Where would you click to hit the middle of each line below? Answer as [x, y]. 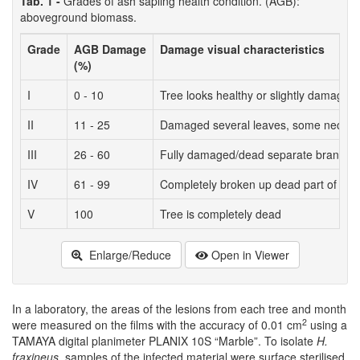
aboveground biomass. [78, 17]
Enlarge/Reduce [128, 255]
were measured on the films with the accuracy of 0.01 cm [157, 325]
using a [327, 325]
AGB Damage [110, 49]
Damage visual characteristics [242, 49]
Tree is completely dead [221, 214]
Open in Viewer [250, 255]
